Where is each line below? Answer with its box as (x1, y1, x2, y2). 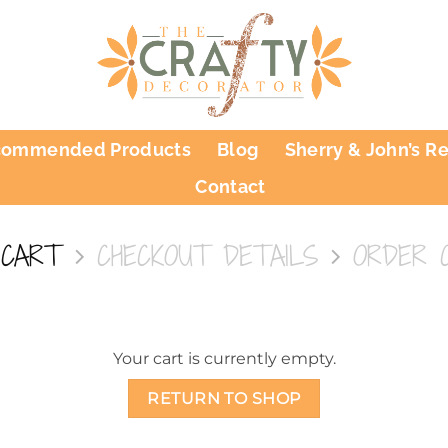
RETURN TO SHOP (147, 389, 301, 408)
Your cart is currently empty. (112, 349, 336, 368)
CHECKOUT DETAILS (96, 235, 318, 275)
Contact (195, 176, 266, 197)
